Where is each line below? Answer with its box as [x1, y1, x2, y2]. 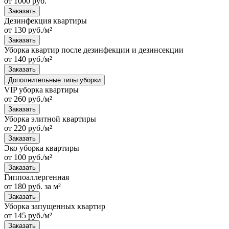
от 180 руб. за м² [4, 181, 61, 191]
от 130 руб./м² [4, 25, 52, 34]
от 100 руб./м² [4, 152, 52, 162]
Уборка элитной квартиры [4, 114, 96, 123]
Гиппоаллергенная [4, 172, 69, 181]
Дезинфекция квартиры [4, 16, 87, 25]
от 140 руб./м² [4, 54, 52, 63]
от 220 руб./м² [4, 123, 52, 132]
